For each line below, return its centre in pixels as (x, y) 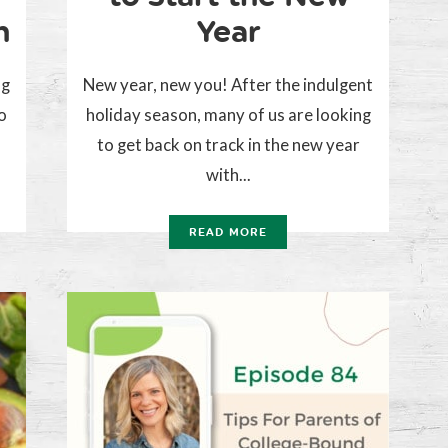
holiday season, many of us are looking (228, 115)
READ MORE (228, 233)
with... (228, 175)
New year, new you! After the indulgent (228, 85)
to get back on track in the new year (228, 145)
